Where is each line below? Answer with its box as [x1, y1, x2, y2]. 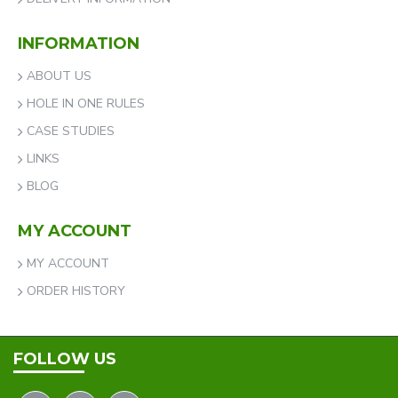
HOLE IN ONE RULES [27, 95, 145, 112]
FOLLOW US [13, 349, 116, 369]
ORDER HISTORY [27, 283, 125, 299]
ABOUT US [27, 68, 92, 84]
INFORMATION [18, 34, 139, 53]
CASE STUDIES [27, 123, 115, 139]
